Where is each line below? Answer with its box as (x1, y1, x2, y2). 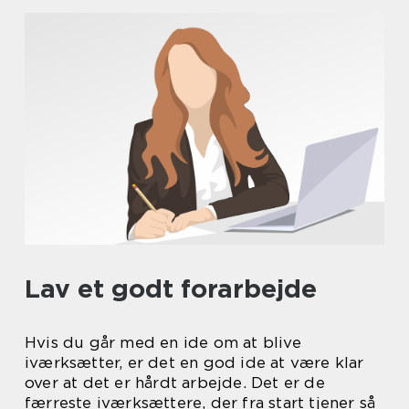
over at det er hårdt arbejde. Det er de (25, 373, 325, 393)
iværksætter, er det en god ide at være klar (25, 353, 364, 372)
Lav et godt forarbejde (25, 273, 317, 305)
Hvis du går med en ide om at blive (25, 333, 301, 352)
